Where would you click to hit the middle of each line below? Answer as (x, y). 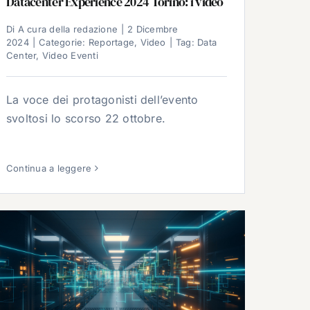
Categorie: (64, 43)
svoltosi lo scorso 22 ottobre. (86, 119)
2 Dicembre (153, 29)
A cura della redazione (68, 29)
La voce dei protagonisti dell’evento (102, 100)
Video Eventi (70, 56)
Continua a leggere (49, 168)
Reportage (111, 43)
